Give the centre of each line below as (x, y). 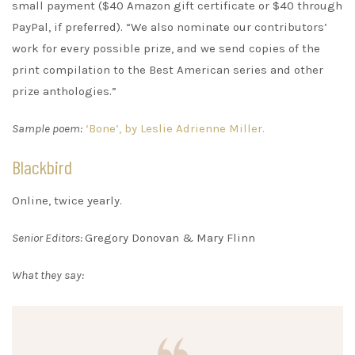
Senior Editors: (48, 237)
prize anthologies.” (64, 91)
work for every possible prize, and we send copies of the (166, 48)
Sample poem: (47, 128)
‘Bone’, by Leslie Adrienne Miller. (175, 128)
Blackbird (42, 166)
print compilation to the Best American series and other (168, 69)
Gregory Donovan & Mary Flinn (170, 237)
